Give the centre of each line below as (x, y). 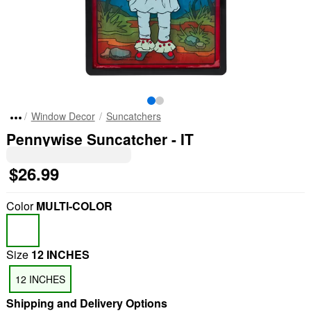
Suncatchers (133, 116)
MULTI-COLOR (74, 206)
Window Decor (63, 116)
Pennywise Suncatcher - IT (100, 139)
